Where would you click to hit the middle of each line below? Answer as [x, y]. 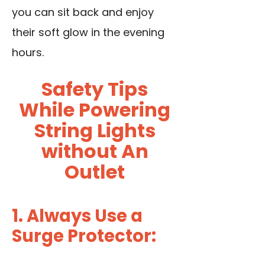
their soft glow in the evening [88, 32]
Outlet [95, 172]
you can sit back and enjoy [83, 12]
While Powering [95, 109]
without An [95, 151]
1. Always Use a [77, 216]
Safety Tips [95, 89]
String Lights [95, 130]
